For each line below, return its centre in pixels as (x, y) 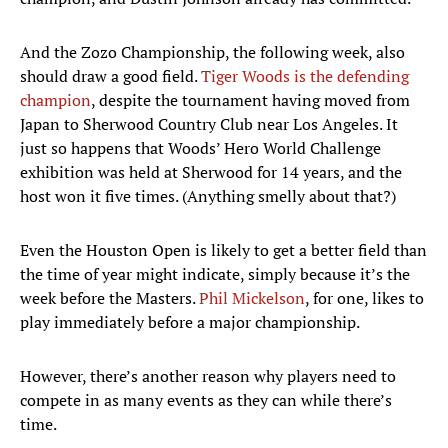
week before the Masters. (109, 298)
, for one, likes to (364, 298)
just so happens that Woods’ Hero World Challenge (200, 148)
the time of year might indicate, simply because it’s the (215, 274)
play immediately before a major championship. (190, 322)
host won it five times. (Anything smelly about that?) (208, 196)
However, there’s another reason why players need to (208, 376)
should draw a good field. (110, 76)
